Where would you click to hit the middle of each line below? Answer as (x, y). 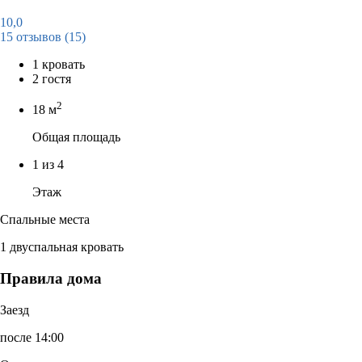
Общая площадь (76, 137)
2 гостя (52, 78)
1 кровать (59, 64)
